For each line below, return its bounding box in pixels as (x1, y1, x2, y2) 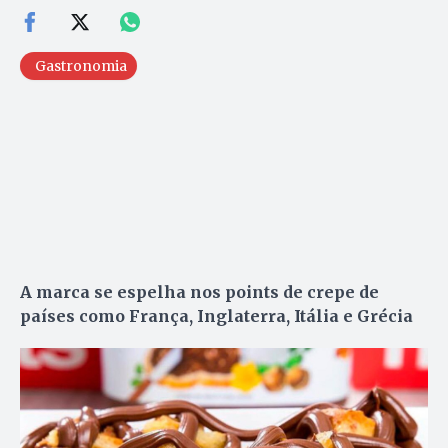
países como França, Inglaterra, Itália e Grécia (20, 305, 413, 326)
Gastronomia (35, 56, 127, 75)
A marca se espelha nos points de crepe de (20, 281, 379, 302)
